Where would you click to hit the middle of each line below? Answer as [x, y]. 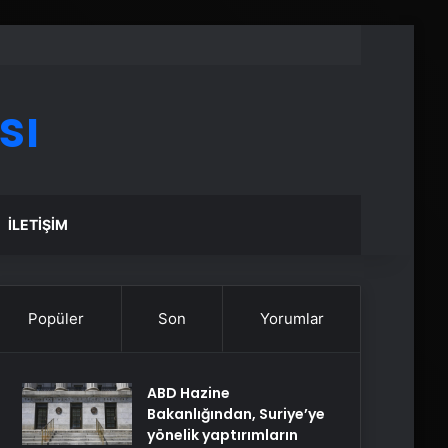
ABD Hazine [188, 393]
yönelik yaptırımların [222, 435]
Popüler [56, 318]
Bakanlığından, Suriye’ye [236, 414]
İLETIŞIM [38, 224]
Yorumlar [291, 318]
